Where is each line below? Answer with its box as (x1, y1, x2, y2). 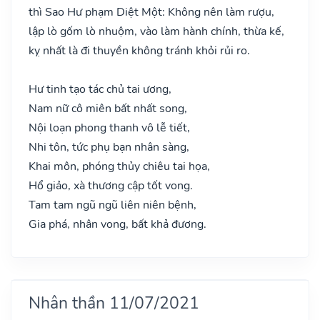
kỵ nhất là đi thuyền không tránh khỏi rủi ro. (29, 42, 250, 59)
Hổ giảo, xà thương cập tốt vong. (29, 177, 193, 194)
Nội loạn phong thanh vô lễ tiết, (29, 119, 190, 136)
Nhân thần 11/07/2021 (29, 291, 199, 314)
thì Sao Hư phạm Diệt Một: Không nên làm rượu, (29, 4, 274, 20)
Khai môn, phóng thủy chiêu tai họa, (29, 158, 210, 174)
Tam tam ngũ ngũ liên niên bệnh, (29, 196, 196, 213)
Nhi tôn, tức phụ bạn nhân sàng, (29, 139, 189, 155)
